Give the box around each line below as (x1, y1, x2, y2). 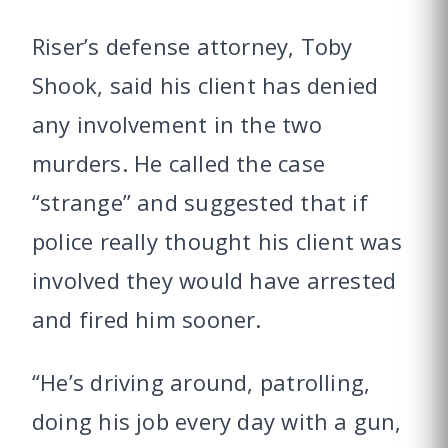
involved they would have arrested (32, 265, 397, 295)
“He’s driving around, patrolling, (32, 367, 371, 397)
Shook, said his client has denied (32, 70, 379, 100)
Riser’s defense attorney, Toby (32, 31, 353, 61)
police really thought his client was (32, 226, 402, 256)
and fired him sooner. (32, 304, 262, 334)
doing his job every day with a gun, (32, 406, 402, 436)
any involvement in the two (32, 109, 322, 139)
